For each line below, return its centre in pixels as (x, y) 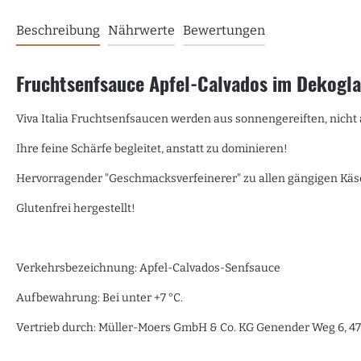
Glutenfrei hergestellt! (76, 209)
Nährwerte (141, 31)
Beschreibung (58, 31)
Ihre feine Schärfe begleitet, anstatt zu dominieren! (152, 149)
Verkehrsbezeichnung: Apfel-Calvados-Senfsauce (148, 268)
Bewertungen (224, 31)
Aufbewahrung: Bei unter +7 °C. (100, 298)
